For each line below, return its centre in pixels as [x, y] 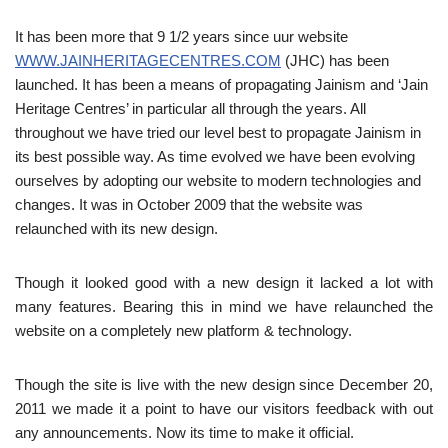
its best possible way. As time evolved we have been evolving [215, 156]
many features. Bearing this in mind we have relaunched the [224, 306]
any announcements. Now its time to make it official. [184, 432]
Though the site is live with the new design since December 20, [224, 384]
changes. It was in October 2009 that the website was [189, 204]
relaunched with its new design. [116, 228]
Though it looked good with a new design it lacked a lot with [224, 282]
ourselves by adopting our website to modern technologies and [218, 180]
